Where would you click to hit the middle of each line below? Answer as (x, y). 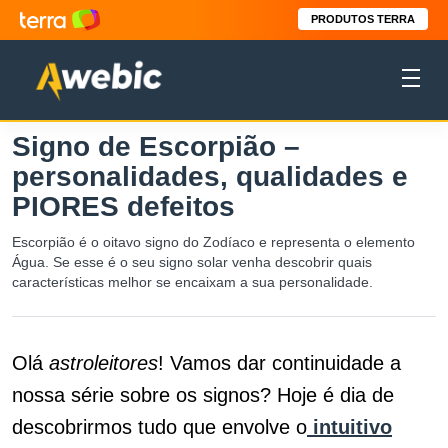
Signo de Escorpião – (156, 146)
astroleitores (103, 363)
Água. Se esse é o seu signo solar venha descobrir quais (192, 262)
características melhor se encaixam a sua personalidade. (192, 282)
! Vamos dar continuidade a (279, 363)
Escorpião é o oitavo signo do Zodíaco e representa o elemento (213, 242)
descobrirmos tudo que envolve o (159, 427)
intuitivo (349, 427)
